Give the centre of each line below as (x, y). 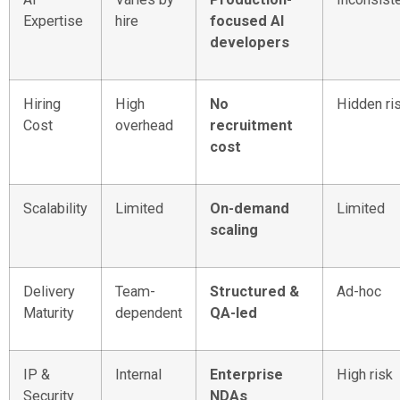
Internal (138, 375)
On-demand (250, 209)
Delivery (49, 292)
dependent (149, 313)
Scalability (55, 209)
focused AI (247, 21)
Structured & (254, 292)
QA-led (233, 313)
